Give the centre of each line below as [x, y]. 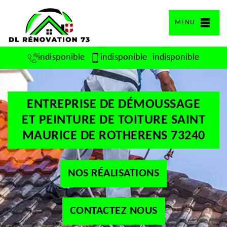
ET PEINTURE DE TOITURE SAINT [113, 120]
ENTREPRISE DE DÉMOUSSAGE [113, 104]
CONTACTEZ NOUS [113, 211]
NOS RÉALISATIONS [113, 173]
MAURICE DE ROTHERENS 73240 [113, 136]
